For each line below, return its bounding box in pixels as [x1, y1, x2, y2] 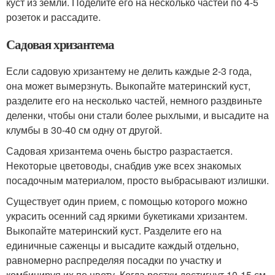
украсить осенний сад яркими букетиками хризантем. [6, 209, 247, 223]
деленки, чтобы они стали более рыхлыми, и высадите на [6, 108, 269, 122]
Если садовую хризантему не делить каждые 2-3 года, [6, 64, 252, 78]
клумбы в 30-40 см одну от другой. [6, 123, 162, 137]
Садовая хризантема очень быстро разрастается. [6, 144, 233, 158]
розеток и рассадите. [6, 10, 101, 24]
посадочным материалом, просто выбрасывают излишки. [6, 173, 269, 187]
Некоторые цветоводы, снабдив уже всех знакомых [6, 158, 241, 172]
